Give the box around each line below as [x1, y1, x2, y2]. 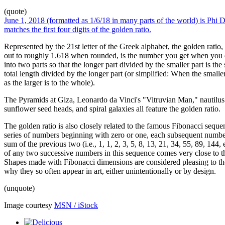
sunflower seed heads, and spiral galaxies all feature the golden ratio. [4, 104, 220, 113]
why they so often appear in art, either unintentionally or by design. [4, 166, 216, 175]
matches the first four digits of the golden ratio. [4, 25, 151, 34]
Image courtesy [4, 200, 54, 209]
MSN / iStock [54, 200, 98, 209]
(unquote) [4, 183, 35, 192]
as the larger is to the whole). [4, 78, 95, 87]
